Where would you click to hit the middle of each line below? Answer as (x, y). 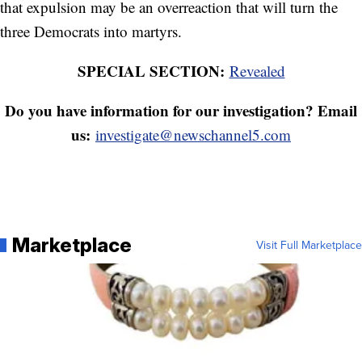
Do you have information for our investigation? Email (181, 110)
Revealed (257, 70)
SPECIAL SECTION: (153, 70)
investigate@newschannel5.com (193, 134)
